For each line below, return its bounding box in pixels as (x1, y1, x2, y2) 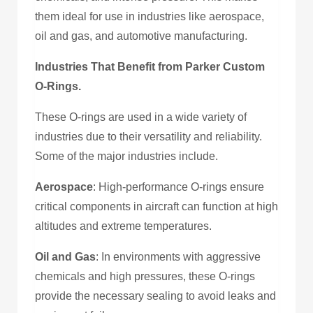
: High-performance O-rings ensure (93, 180, 264, 193)
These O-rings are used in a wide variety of (35, 110, 247, 123)
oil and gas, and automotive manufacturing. (35, 29, 247, 42)
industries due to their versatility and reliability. (35, 130, 262, 143)
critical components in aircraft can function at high (35, 200, 278, 212)
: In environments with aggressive (96, 250, 261, 263)
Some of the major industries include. (35, 150, 218, 162)
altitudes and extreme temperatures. (35, 219, 212, 232)
